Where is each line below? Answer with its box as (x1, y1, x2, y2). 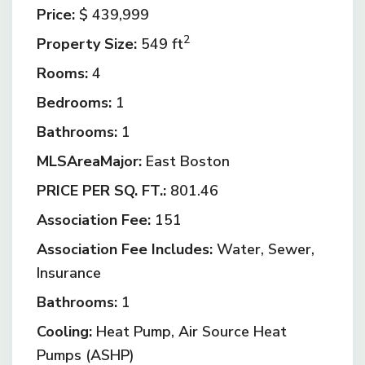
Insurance (37, 263, 101, 283)
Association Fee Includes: (37, 240, 213, 259)
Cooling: (37, 322, 92, 341)
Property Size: (37, 34, 137, 54)
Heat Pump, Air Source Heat (92, 322, 287, 341)
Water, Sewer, (213, 240, 314, 259)
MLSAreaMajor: (37, 152, 142, 171)
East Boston (142, 152, 230, 171)
